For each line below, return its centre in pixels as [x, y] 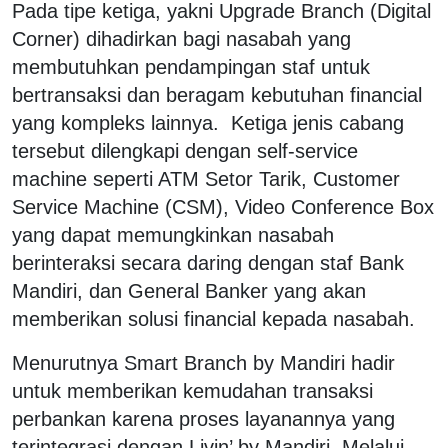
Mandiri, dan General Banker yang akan [189, 290]
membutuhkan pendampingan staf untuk [191, 66]
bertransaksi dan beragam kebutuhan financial [217, 94]
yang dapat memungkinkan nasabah [173, 234]
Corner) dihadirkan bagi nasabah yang [181, 38]
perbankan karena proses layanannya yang [203, 418]
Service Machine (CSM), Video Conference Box [223, 206]
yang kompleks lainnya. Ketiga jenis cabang [208, 122]
